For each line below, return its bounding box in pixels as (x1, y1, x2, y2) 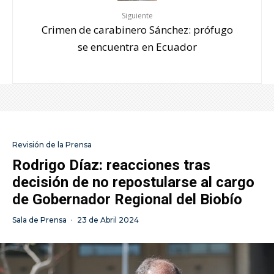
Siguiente (121, 10, 153, 21)
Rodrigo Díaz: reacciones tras (12, 156, 210, 174)
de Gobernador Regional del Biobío (12, 190, 242, 208)
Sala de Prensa (12, 215, 67, 224)
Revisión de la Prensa (12, 139, 92, 149)
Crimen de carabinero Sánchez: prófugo (41, 22, 233, 37)
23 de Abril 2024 (77, 215, 139, 224)
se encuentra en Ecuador (77, 39, 197, 54)
